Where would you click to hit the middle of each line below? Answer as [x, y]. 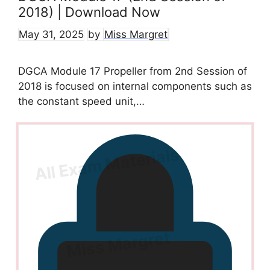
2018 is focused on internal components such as [135, 86]
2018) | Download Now [89, 12]
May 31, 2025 [51, 34]
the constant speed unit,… [81, 101]
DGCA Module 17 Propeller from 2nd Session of [134, 71]
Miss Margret [136, 34]
